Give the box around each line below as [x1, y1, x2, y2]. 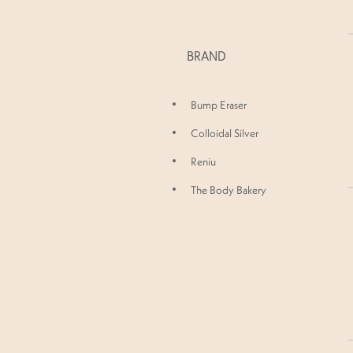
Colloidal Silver [191, 126, 258, 141]
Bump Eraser [191, 98, 247, 113]
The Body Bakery [191, 183, 266, 198]
